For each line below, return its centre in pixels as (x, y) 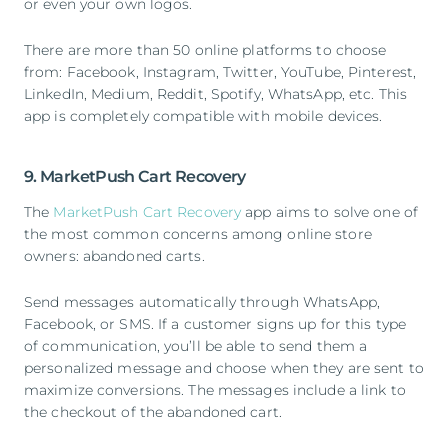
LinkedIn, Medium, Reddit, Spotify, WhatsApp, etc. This (216, 94)
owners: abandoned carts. (114, 256)
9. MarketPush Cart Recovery (135, 177)
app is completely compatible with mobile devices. (203, 116)
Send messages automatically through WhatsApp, (202, 302)
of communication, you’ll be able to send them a (196, 346)
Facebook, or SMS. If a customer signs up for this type (215, 324)
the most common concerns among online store (198, 234)
